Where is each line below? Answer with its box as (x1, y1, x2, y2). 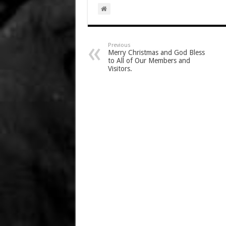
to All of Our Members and (107, 56, 190, 65)
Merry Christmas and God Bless (107, 48, 205, 56)
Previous (107, 42, 131, 48)
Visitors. (107, 65, 132, 73)
